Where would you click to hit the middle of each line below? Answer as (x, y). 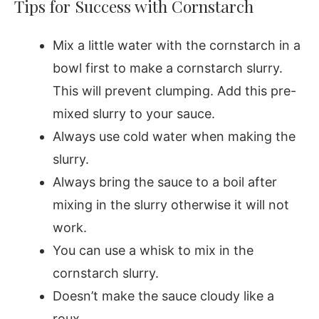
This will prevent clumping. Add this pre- (174, 91)
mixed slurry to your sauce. (134, 114)
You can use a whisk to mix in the (153, 251)
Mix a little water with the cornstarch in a (177, 46)
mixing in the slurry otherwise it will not (171, 205)
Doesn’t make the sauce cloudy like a (163, 296)
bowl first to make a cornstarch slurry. (169, 68)
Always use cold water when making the (174, 137)
